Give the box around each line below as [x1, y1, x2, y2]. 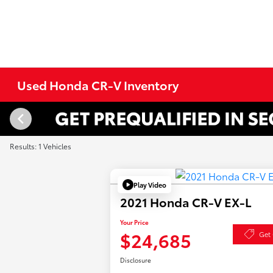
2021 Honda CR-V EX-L [120, 193, 252, 211]
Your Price [120, 218, 149, 227]
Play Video [133, 179, 167, 190]
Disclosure [120, 255, 152, 265]
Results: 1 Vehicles [10, 141, 71, 151]
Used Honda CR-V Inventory [17, 76, 179, 93]
